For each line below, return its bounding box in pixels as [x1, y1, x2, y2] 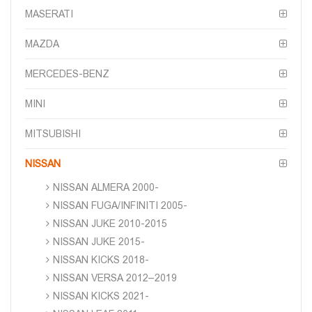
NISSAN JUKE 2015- [53, 235, 145, 247]
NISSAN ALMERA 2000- [53, 181, 159, 193]
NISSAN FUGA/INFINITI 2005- [53, 199, 187, 211]
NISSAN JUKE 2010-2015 [53, 217, 167, 229]
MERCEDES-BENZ [25, 68, 109, 79]
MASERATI [25, 8, 73, 19]
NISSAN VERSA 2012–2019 [53, 272, 177, 283]
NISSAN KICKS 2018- [53, 253, 149, 265]
